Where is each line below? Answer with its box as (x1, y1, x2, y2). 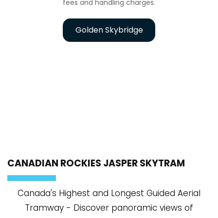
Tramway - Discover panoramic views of (25, 201, 193, 214)
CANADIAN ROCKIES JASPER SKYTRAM (7, 156, 185, 170)
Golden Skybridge (75, 24, 143, 36)
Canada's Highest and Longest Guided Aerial (18, 187, 200, 199)
